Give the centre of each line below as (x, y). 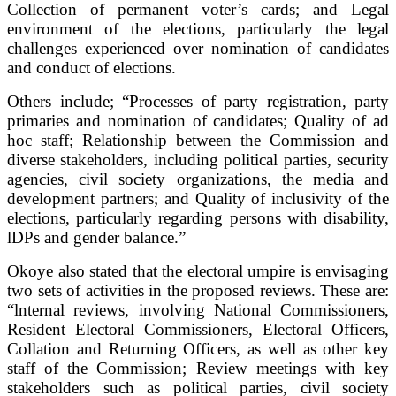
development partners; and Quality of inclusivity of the (198, 198)
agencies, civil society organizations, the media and (198, 179)
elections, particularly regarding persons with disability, (198, 217)
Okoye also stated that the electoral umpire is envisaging (198, 270)
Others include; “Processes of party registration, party (198, 101)
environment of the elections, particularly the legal (198, 28)
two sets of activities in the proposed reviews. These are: (198, 290)
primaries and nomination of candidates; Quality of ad (198, 120)
